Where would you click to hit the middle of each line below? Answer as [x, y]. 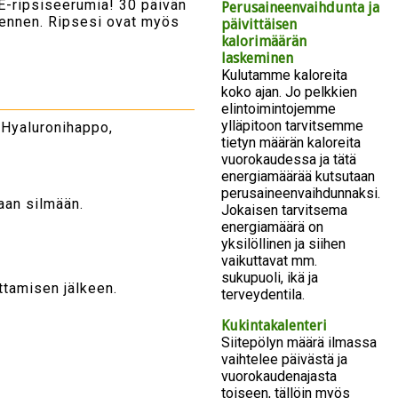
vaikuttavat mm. [269, 261]
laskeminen [257, 59]
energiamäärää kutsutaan [298, 177]
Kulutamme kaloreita [284, 76]
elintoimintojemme [279, 109]
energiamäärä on [272, 227]
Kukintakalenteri [274, 326]
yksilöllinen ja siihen [283, 244]
